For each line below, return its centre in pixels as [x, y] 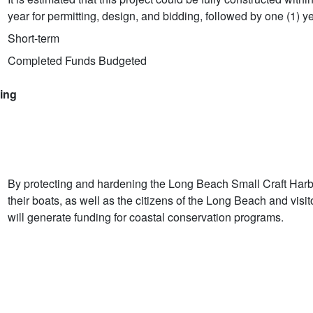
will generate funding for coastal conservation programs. [146, 217]
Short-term [34, 38]
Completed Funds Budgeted [77, 60]
